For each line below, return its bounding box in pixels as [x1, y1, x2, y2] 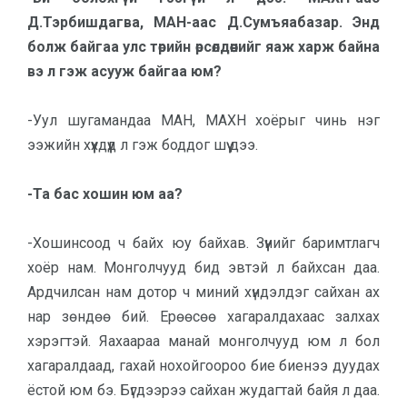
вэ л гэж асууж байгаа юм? [27, 63, 222, 80]
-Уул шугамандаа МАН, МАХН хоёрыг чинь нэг [27, 112, 380, 129]
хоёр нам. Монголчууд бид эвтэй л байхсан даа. [27, 259, 380, 276]
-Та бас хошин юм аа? [27, 185, 183, 203]
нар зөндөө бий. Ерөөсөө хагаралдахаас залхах [27, 308, 380, 325]
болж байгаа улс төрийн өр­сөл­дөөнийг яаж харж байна [27, 38, 380, 55]
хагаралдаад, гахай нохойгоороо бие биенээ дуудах [27, 357, 380, 374]
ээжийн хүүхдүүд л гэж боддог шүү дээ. [27, 136, 262, 154]
